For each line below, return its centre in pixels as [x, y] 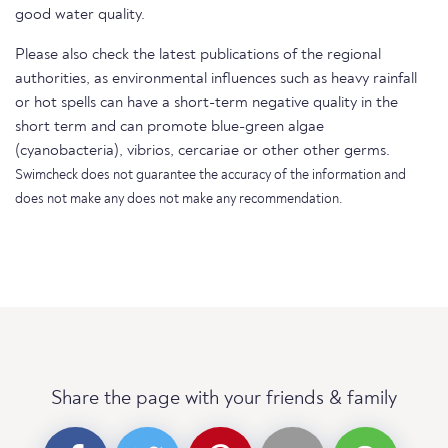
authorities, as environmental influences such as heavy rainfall [216, 79]
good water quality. [80, 15]
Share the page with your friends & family [224, 399]
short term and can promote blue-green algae [169, 127]
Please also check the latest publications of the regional [198, 55]
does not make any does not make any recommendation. [179, 199]
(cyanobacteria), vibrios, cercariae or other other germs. [202, 151]
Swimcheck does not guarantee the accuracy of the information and [210, 175]
